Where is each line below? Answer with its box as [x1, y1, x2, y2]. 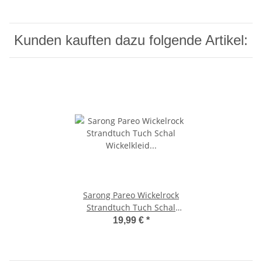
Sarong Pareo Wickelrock [83, 189, 179, 201]
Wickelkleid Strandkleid [85, 214, 177, 226]
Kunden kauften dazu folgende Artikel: [14, 32, 248, 49]
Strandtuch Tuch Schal [87, 202, 175, 213]
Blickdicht [112, 226, 150, 238]
